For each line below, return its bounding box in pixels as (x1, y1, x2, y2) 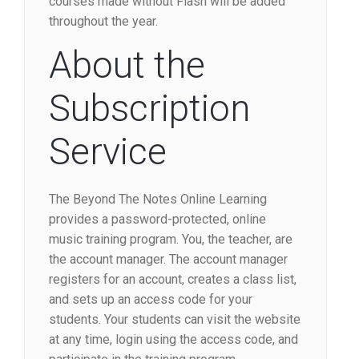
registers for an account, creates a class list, (49, 272, 296, 287)
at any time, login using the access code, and (49, 332, 298, 347)
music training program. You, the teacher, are (49, 232, 292, 247)
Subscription (49, 87, 250, 130)
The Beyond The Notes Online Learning (49, 192, 267, 207)
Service (49, 130, 167, 173)
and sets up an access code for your (49, 292, 252, 307)
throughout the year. (49, 14, 158, 29)
